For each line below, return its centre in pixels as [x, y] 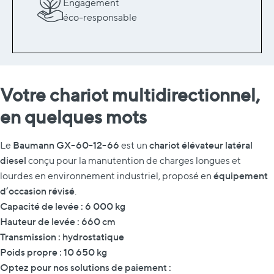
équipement [241, 175]
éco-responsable [100, 17]
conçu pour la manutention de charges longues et [134, 160]
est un [134, 145]
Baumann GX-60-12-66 [66, 145]
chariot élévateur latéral [201, 145]
